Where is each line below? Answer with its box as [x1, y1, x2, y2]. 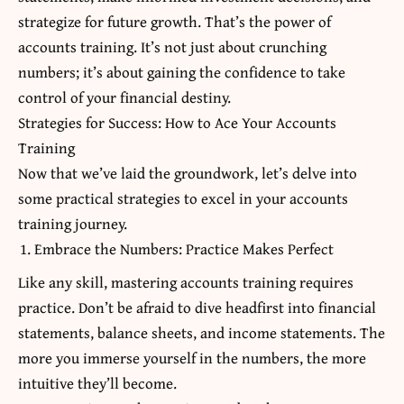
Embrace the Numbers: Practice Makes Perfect [34, 236, 334, 260]
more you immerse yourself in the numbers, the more [18, 345, 366, 369]
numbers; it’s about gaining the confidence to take [18, 60, 345, 83]
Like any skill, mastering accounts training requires [18, 270, 353, 293]
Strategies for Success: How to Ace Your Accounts [18, 110, 336, 133]
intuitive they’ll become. [18, 371, 177, 394]
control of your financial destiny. [18, 85, 231, 108]
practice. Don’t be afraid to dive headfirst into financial [18, 295, 376, 318]
